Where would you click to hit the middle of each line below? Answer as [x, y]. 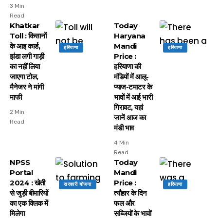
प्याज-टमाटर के [133, 87]
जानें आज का [130, 118]
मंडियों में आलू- [131, 77]
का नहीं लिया [25, 66]
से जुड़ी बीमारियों [29, 193]
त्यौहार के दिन [130, 193]
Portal [21, 173]
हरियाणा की [127, 66]
